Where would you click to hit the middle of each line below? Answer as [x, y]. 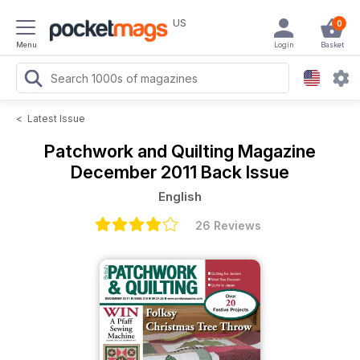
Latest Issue [56, 119]
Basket [332, 45]
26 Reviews [228, 225]
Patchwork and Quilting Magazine [180, 151]
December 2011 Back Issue [180, 172]
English [180, 196]
